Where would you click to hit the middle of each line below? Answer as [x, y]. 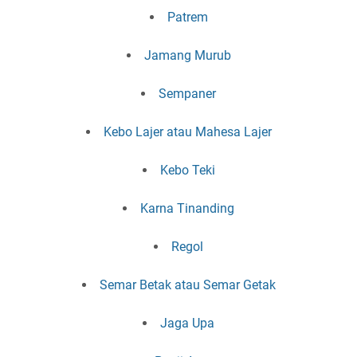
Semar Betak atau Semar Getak [187, 285]
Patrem [187, 18]
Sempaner [187, 94]
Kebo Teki [187, 171]
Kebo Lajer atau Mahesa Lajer [187, 132]
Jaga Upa [187, 324]
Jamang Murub [187, 56]
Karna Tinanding [187, 209]
